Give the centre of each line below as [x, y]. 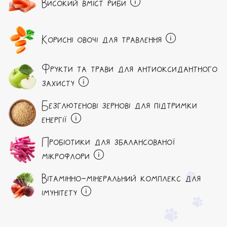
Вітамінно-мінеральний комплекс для [121, 179]
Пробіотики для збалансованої [108, 143]
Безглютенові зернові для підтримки [119, 106]
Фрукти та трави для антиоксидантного [129, 70]
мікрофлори [66, 157]
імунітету [59, 193]
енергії [54, 120]
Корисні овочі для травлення [102, 40]
